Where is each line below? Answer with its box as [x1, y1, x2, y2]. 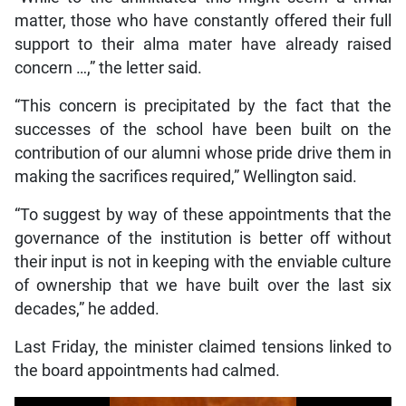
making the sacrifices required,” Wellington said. [14, 168, 357, 187]
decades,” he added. [14, 300, 159, 319]
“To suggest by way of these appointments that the [14, 206, 392, 225]
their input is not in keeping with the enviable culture [14, 253, 392, 272]
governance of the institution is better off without [14, 229, 392, 248]
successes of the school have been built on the [14, 121, 392, 140]
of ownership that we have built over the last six [14, 276, 392, 295]
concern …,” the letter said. [14, 59, 202, 78]
